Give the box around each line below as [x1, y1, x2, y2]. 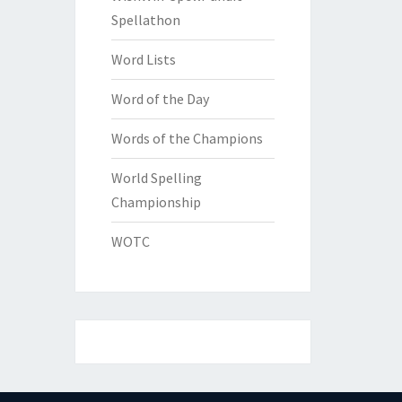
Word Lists [110, 50, 176, 68]
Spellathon [110, 11, 180, 29]
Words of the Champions [110, 129, 263, 147]
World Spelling [110, 169, 202, 187]
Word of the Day [110, 90, 209, 108]
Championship [110, 193, 201, 211]
